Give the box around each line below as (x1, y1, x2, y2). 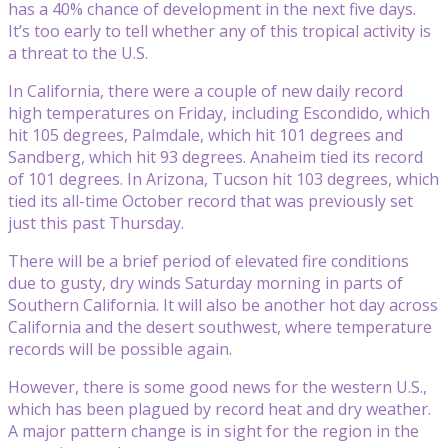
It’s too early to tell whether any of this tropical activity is (8, 19, 431, 42)
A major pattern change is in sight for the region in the (8, 419, 419, 442)
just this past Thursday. (8, 211, 184, 234)
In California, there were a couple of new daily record (8, 79, 403, 102)
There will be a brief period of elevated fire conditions (8, 249, 409, 272)
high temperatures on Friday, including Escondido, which (8, 101, 430, 124)
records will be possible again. (8, 337, 232, 360)
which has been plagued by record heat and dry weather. (8, 397, 431, 420)
